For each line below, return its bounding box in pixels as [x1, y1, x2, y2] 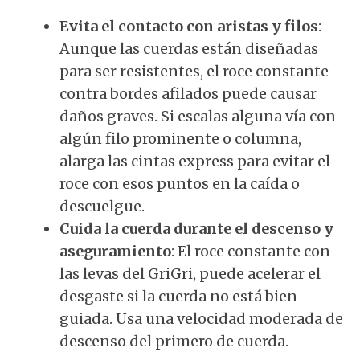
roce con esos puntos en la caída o [59, 174, 300, 193]
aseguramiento [59, 242, 171, 260]
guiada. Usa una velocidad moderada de [59, 309, 343, 328]
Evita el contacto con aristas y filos [59, 17, 318, 35]
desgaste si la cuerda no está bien [59, 287, 297, 305]
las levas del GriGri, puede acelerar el [59, 264, 321, 283]
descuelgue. [59, 197, 145, 215]
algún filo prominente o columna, [59, 129, 301, 148]
